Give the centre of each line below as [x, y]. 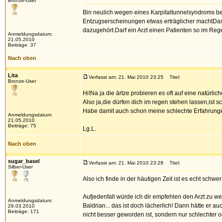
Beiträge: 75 [22, 126]
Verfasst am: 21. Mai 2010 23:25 [126, 77]
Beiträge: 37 [22, 45]
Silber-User [20, 167]
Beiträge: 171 [24, 211]
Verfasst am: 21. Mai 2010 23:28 [126, 163]
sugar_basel [24, 161]
